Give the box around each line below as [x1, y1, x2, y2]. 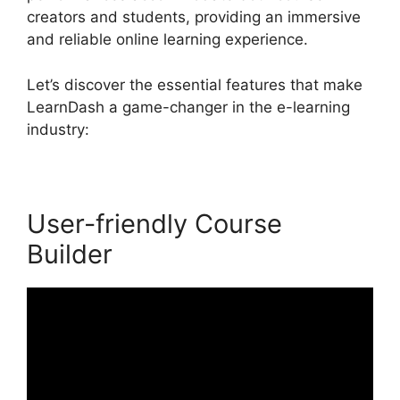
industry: [27, 120, 89, 138]
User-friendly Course [27, 207, 282, 239]
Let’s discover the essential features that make [27, 75, 362, 94]
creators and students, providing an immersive [27, 8, 361, 27]
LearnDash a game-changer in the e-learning [27, 97, 350, 116]
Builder [27, 237, 112, 270]
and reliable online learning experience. [27, 30, 308, 49]
